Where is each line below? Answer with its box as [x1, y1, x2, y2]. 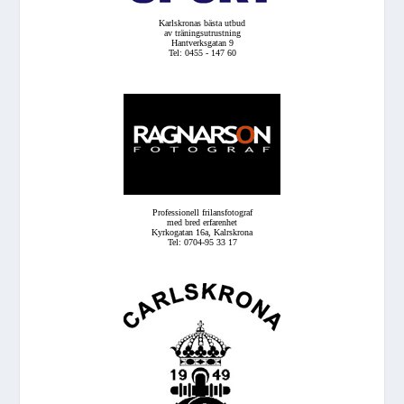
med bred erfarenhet [167, 216, 237, 227]
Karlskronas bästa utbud [159, 17, 245, 28]
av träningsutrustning [163, 27, 241, 38]
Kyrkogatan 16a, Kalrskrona [151, 226, 252, 237]
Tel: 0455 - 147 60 [168, 47, 236, 58]
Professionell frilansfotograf [151, 207, 252, 217]
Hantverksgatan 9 [170, 37, 234, 48]
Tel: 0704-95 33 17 [167, 236, 237, 247]
